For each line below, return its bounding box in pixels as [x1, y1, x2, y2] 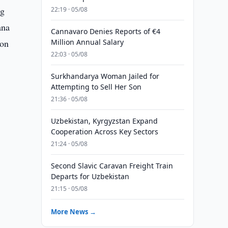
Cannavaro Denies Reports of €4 [50, 26, 160, 36]
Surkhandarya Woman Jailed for [50, 71, 159, 81]
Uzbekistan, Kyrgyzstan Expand [50, 116, 158, 126]
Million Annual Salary [50, 37, 124, 47]
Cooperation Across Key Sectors [50, 127, 158, 136]
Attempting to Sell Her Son [50, 82, 141, 92]
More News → [50, 207, 96, 216]
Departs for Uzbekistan [50, 172, 129, 181]
